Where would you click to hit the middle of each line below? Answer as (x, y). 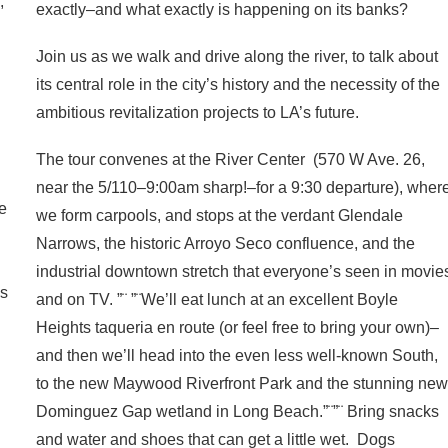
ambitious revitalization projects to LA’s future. (198, 112)
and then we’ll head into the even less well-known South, (237, 356)
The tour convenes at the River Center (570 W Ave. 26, (231, 160)
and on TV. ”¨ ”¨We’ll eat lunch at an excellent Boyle (217, 300)
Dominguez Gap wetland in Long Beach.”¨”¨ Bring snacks (238, 412)
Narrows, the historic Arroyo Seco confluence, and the (226, 244)
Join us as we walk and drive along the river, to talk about (237, 56)
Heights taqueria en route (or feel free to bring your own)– (238, 328)
